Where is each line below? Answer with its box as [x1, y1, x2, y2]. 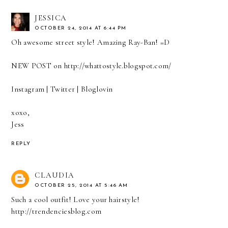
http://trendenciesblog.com [11, 206, 102, 216]
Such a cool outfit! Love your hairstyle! [11, 194, 140, 204]
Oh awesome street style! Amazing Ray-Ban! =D [11, 37, 170, 47]
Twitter [50, 84, 75, 94]
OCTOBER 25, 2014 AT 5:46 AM [35, 182, 128, 188]
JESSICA [35, 13, 67, 22]
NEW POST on [11, 61, 65, 70]
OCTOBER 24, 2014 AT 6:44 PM [35, 25, 127, 31]
